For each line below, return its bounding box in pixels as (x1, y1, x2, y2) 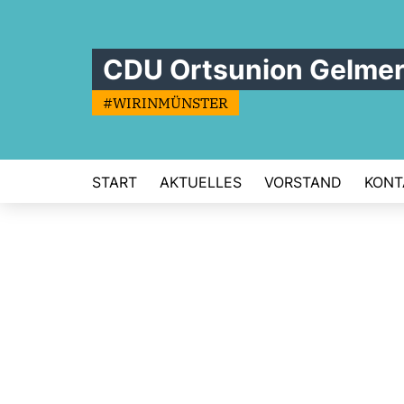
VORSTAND (264, 173, 342, 191)
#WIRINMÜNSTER (103, 94, 228, 112)
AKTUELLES (160, 173, 242, 191)
